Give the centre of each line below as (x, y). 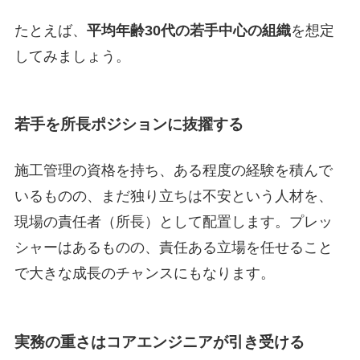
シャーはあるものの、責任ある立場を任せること (173, 248)
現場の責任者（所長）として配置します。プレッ (173, 222)
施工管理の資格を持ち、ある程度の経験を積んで (173, 171)
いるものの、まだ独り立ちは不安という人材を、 (173, 196)
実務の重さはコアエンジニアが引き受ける (159, 342)
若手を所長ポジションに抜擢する (129, 125)
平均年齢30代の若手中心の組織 (188, 30)
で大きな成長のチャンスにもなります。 (144, 274)
